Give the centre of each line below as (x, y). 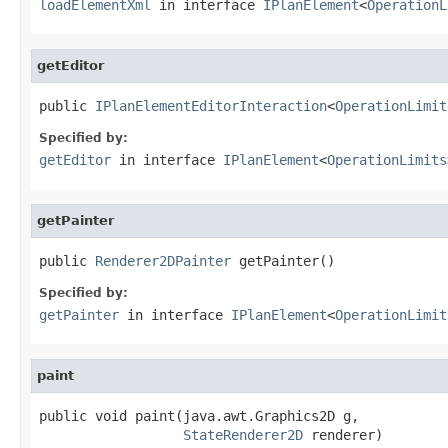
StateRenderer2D (243, 434)
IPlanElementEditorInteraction (211, 105)
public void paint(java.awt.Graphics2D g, (199, 415)
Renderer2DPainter (163, 260)
